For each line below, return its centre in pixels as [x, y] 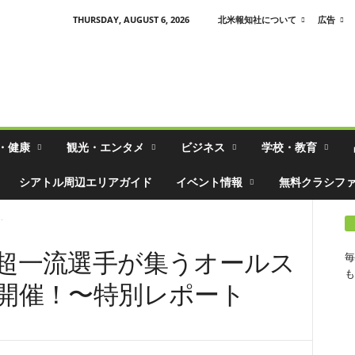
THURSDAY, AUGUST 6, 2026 [131, 19]
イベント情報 [209, 182]
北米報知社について [257, 19]
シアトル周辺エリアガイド [85, 182]
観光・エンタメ [105, 147]
